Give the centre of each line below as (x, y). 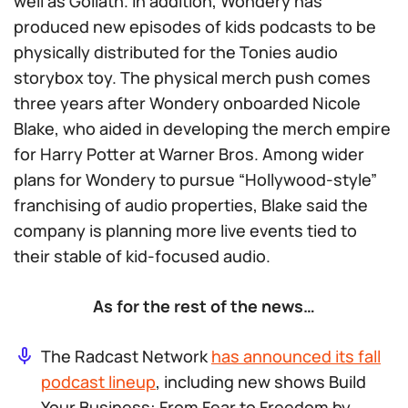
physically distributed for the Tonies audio (176, 52)
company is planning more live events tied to (185, 230)
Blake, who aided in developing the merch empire (202, 128)
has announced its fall (296, 356)
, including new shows (242, 382)
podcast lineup (98, 382)
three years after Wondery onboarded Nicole (187, 103)
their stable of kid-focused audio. (142, 256)
